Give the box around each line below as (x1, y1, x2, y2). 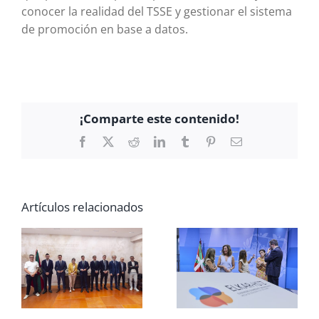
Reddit (139, 135, 169, 147)
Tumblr (190, 135, 223, 147)
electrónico (241, 147, 291, 159)
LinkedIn (164, 135, 206, 147)
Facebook (88, 135, 132, 147)
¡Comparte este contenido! (80, 110, 239, 127)
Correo (241, 135, 273, 147)
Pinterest (216, 135, 254, 147)
